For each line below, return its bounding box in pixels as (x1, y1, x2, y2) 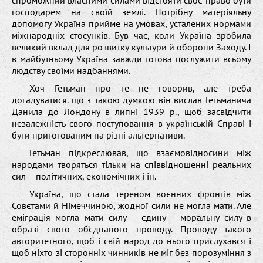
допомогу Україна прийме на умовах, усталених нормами (12, 17, 251, 29)
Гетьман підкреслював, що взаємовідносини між (29, 146, 251, 159)
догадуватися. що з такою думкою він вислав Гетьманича (12, 93, 251, 106)
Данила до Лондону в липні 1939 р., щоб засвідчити (12, 105, 251, 117)
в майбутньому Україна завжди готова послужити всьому (12, 52, 251, 65)
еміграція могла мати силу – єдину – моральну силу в (12, 211, 251, 223)
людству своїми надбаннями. (12, 64, 130, 76)
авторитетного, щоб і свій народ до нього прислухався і (12, 234, 251, 247)
